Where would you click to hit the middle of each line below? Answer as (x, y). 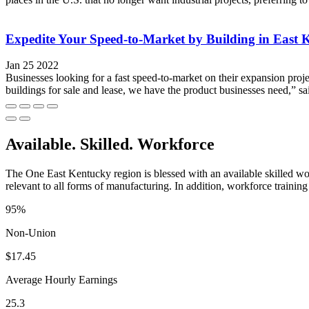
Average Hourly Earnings (61, 280)
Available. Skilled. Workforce (110, 144)
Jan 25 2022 (32, 66)
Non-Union (31, 233)
